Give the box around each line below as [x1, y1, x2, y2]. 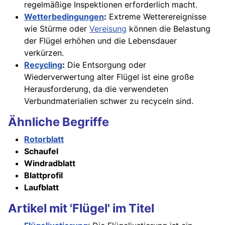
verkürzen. [24, 48, 64, 58]
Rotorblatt [24, 134, 64, 145]
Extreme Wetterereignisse [106, 12, 206, 22]
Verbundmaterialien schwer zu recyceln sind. [24, 96, 193, 106]
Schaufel [24, 146, 58, 157]
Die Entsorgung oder [65, 60, 146, 70]
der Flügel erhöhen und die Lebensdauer [24, 36, 177, 46]
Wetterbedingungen [24, 12, 104, 22]
